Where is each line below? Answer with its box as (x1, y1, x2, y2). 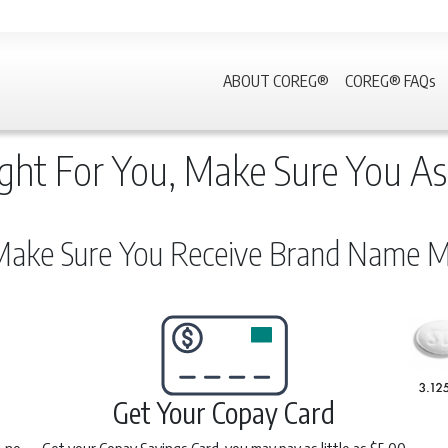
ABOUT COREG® (223, 70, 329, 91)
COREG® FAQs (345, 70, 436, 91)
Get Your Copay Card (113, 394, 335, 430)
